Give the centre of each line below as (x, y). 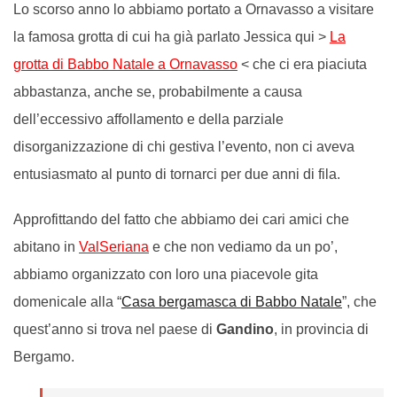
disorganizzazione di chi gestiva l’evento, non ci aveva (184, 146)
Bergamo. (44, 356)
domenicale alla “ (67, 301)
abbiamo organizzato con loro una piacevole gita (166, 274)
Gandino (245, 329)
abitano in (46, 246)
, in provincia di (321, 329)
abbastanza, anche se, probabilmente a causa (158, 91)
